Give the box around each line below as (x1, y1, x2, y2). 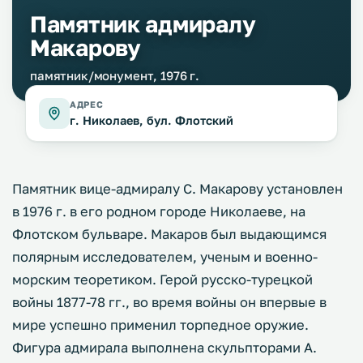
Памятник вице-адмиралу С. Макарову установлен (12, 181, 343, 197)
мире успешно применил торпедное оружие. (12, 317, 309, 333)
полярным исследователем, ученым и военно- (12, 249, 318, 265)
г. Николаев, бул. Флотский (70, 113, 233, 127)
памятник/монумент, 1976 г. (30, 68, 200, 83)
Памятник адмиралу (30, 11, 256, 37)
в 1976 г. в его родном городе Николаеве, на (12, 203, 305, 220)
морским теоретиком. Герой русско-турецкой (12, 271, 313, 288)
